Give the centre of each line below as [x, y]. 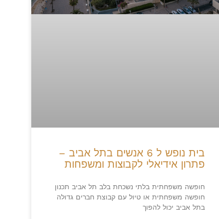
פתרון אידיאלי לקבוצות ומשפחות [135, 164]
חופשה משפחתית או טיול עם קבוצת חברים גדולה [131, 197]
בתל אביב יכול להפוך [174, 207]
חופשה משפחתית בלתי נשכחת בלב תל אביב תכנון [130, 186]
